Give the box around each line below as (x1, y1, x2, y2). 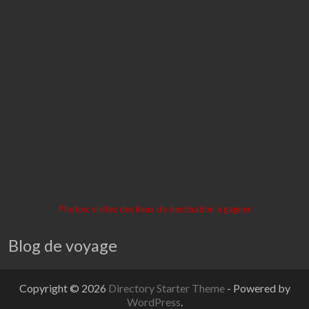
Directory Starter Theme (108, 281, 227, 295)
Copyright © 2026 (19, 281, 108, 295)
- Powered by (226, 281, 290, 295)
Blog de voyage (8, 235, 117, 255)
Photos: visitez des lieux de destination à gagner (58, 203, 251, 215)
